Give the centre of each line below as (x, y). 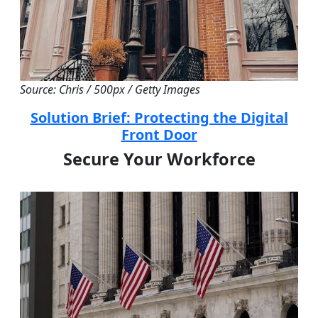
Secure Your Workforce (159, 159)
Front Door (159, 134)
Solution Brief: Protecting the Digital (159, 117)
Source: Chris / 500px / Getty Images (110, 89)
